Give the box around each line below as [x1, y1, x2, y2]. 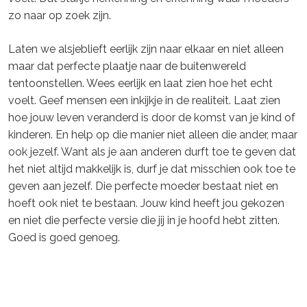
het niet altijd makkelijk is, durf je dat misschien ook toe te [8, 162, 295, 176]
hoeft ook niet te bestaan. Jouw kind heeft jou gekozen [8, 197, 284, 210]
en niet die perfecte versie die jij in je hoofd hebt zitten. [8, 214, 280, 228]
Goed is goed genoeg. [8, 231, 120, 245]
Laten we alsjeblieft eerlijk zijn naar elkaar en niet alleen [8, 42, 284, 56]
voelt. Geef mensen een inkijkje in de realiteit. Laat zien [8, 94, 280, 108]
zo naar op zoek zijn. [8, 9, 111, 23]
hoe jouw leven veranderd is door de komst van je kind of [8, 111, 295, 125]
